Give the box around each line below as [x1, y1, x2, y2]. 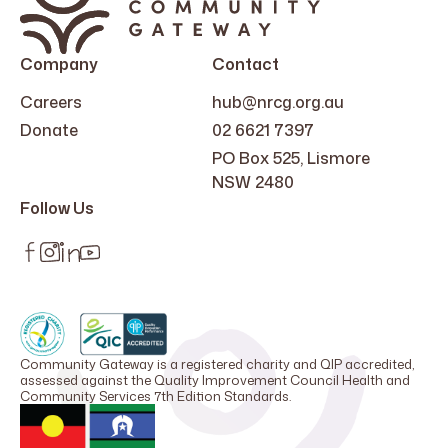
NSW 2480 [212, 171, 294, 194]
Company [20, 53, 98, 76]
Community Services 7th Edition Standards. [20, 387, 291, 406]
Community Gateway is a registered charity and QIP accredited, [20, 355, 415, 374]
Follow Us [20, 197, 94, 220]
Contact [212, 53, 279, 76]
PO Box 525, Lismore [212, 147, 370, 170]
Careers [20, 91, 82, 114]
